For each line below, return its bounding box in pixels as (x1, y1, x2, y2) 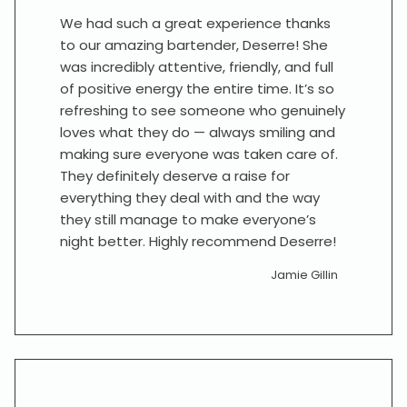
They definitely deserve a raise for (60, 166, 290, 185)
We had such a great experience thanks (60, 14, 331, 33)
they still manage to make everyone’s (60, 210, 316, 229)
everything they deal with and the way (60, 188, 320, 207)
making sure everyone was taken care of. (60, 144, 338, 164)
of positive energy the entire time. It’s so (60, 79, 334, 98)
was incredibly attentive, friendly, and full (60, 57, 333, 76)
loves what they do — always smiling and (60, 123, 335, 142)
